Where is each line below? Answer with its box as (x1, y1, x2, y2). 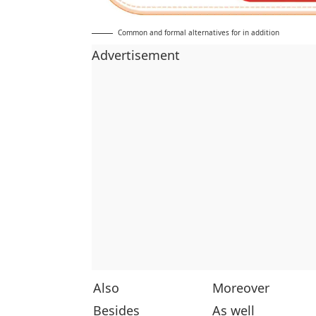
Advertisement (92, 46, 180, 63)
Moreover (212, 279, 269, 296)
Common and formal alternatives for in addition (118, 27, 279, 37)
